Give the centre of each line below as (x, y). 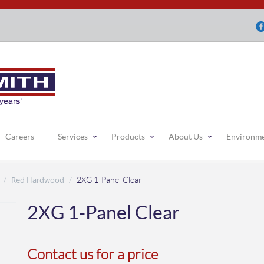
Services (72, 137)
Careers (19, 137)
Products (128, 137)
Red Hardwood (38, 180)
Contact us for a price (93, 255)
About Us (185, 137)
